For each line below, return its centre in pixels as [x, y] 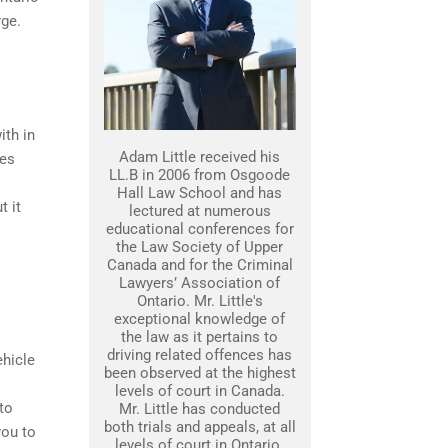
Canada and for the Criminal [199, 265]
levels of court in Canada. [199, 391]
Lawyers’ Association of [199, 283]
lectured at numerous [199, 211]
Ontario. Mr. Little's [199, 301]
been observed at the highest [199, 373]
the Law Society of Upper [199, 247]
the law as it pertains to [199, 337]
